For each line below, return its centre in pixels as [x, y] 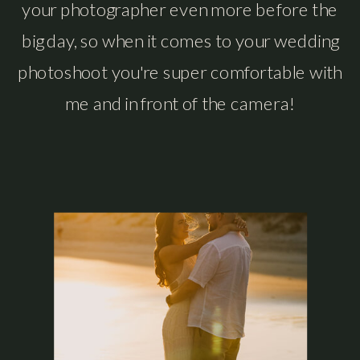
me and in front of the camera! [180, 103]
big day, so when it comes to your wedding [180, 40]
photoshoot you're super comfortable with [180, 72]
